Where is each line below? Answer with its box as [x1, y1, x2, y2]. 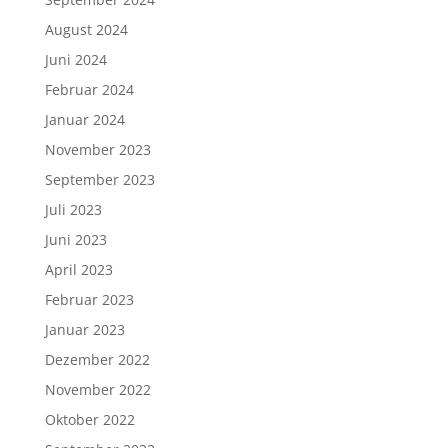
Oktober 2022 [44, 410, 135, 429]
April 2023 [44, 260, 113, 279]
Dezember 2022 [44, 350, 150, 369]
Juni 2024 [44, 50, 107, 69]
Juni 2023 [44, 230, 107, 249]
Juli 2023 [44, 200, 102, 219]
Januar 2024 [44, 110, 125, 129]
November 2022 [44, 380, 151, 399]
